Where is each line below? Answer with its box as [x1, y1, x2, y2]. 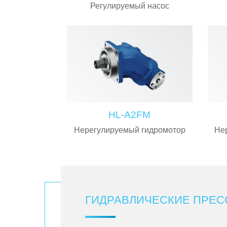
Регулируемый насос [90, 2, 169, 10]
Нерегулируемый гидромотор [73, 126, 185, 134]
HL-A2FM [108, 109, 151, 120]
